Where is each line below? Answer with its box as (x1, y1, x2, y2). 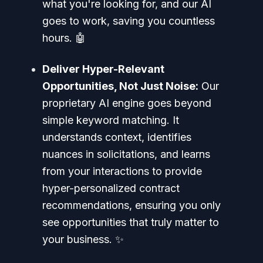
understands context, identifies (42, 130, 191, 143)
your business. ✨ (42, 232, 124, 245)
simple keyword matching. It (42, 113, 179, 126)
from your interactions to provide (42, 164, 202, 177)
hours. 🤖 (42, 31, 86, 44)
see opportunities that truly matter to (42, 215, 219, 228)
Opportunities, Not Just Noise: (42, 79, 198, 92)
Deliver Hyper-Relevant (42, 62, 164, 75)
